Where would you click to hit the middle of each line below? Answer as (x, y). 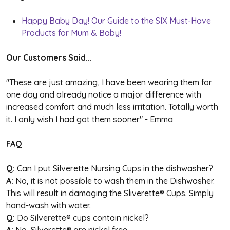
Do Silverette (42, 217)
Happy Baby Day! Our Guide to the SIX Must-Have (116, 20)
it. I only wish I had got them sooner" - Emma (90, 119)
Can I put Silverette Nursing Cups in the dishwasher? (115, 168)
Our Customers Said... (49, 57)
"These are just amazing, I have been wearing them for (109, 82)
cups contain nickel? (110, 217)
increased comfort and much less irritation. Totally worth (112, 107)
